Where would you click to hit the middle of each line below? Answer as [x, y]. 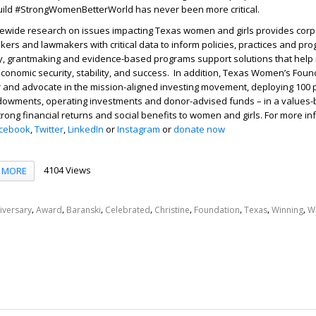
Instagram [139, 129]
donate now [199, 129]
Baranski [84, 210]
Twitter [49, 129]
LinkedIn [86, 129]
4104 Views [67, 170]
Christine [172, 210]
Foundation [217, 210]
